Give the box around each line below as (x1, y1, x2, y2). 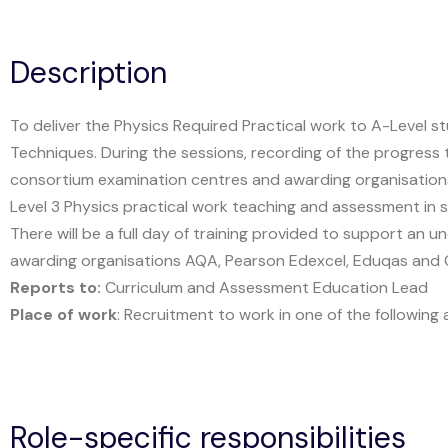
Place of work (10, 304, 117, 325)
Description (10, 53, 167, 92)
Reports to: (10, 277, 101, 298)
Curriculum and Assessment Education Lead (101, 277, 428, 298)
